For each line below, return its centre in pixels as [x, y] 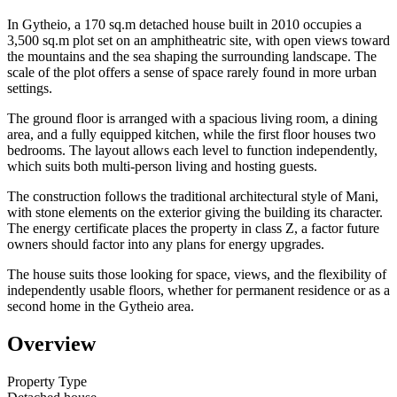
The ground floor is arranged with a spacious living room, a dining [192, 118]
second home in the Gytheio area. [101, 306]
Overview [51, 343]
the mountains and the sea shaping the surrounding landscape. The [192, 56]
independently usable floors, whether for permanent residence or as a [198, 290]
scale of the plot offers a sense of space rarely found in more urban [192, 72]
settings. [30, 88]
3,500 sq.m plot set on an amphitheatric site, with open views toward [198, 40]
